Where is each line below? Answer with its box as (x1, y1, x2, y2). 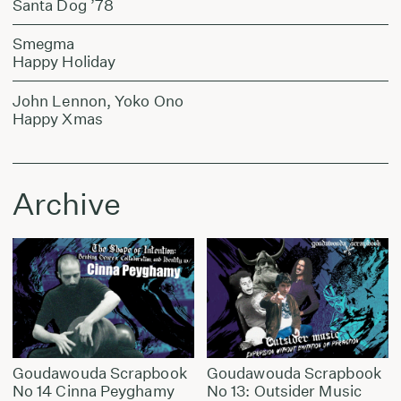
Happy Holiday (12, 52, 116, 72)
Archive (12, 184, 121, 222)
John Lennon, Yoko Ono (12, 90, 183, 110)
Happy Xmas (12, 108, 103, 128)
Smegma (12, 34, 75, 54)
